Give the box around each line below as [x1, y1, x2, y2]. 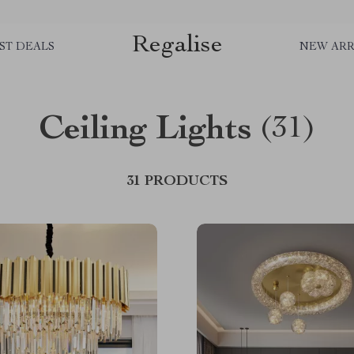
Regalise [131, 32, 223, 58]
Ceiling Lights [38, 114, 252, 149]
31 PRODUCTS [126, 175, 228, 189]
